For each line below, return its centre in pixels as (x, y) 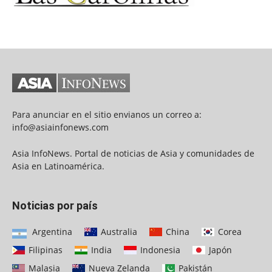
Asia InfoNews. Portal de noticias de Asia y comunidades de (133, 154)
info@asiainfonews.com (60, 127)
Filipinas (44, 250)
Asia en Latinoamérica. (58, 166)
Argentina (51, 232)
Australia (118, 232)
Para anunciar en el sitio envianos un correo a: (107, 115)
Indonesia (159, 250)
